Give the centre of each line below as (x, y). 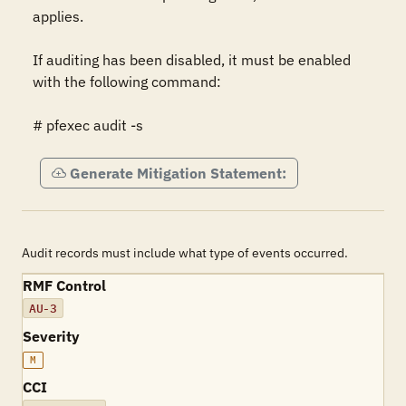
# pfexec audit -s (88, 125)
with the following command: (127, 82)
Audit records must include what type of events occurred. (185, 253)
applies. (58, 16)
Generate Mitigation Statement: (178, 173)
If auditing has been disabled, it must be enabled (192, 60)
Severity (51, 336)
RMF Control (64, 285)
